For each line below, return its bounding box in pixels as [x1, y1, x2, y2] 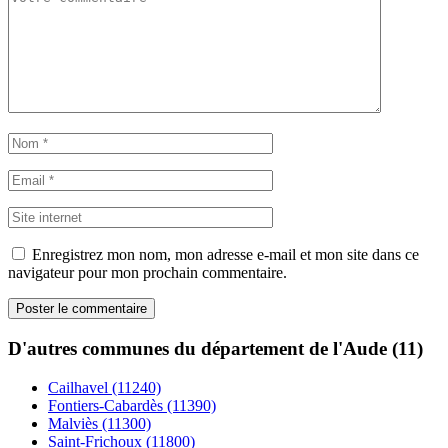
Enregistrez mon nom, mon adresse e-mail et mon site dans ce [32, 246, 419, 264]
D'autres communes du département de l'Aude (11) [8, 337, 423, 359]
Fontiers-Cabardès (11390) [48, 396, 216, 414]
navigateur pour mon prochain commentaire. [8, 264, 287, 282]
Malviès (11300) [48, 414, 151, 432]
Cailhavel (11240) [48, 378, 161, 396]
